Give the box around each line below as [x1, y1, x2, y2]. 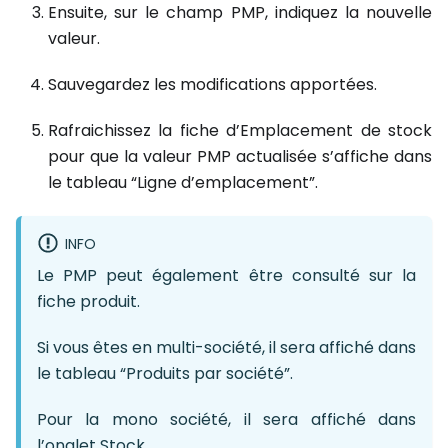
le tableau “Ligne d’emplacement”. [48, 170, 318, 194]
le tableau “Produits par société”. [37, 362, 293, 386]
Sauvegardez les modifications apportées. [48, 72, 377, 96]
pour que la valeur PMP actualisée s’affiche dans [48, 144, 432, 168]
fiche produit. [37, 290, 140, 314]
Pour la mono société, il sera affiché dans [37, 408, 416, 432]
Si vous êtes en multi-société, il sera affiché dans [37, 336, 416, 360]
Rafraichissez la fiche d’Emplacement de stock [48, 118, 432, 142]
